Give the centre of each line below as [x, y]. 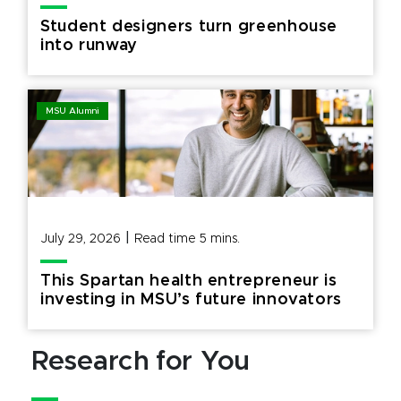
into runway [90, 46]
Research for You [141, 362]
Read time [167, 239]
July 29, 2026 [81, 239]
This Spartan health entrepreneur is [189, 281]
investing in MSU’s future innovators [194, 300]
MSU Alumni [73, 111]
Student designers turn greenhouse [189, 27]
